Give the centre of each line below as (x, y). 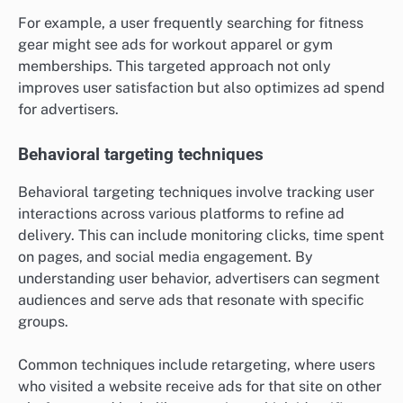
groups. (43, 322)
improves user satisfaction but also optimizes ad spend (201, 87)
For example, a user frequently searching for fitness (191, 22)
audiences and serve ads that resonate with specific (191, 300)
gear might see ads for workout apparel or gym (175, 44)
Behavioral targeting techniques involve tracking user (196, 193)
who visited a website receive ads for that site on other (200, 387)
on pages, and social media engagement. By (166, 257)
